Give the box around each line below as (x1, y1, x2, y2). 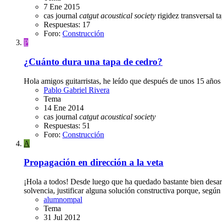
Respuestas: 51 (44, 121, 90, 130)
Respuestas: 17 (44, 20, 90, 29)
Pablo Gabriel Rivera (44, 85, 110, 94)
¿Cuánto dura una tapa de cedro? (24, 56, 163, 67)
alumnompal (44, 195, 82, 204)
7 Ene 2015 (44, 2, 80, 11)
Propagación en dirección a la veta (24, 157, 164, 168)
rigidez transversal (158, 11, 216, 20)
